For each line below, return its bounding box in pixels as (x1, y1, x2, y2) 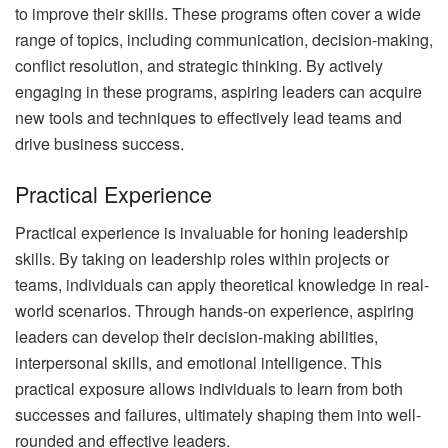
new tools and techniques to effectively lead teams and (15, 106, 402, 130)
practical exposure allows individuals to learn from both (15, 376, 403, 400)
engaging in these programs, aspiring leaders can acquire (15, 80, 422, 104)
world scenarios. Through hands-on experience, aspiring (15, 298, 414, 322)
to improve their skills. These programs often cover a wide (15, 2, 421, 26)
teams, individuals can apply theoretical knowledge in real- (15, 272, 429, 296)
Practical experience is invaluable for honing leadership (15, 220, 408, 244)
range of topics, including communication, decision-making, (15, 28, 433, 52)
